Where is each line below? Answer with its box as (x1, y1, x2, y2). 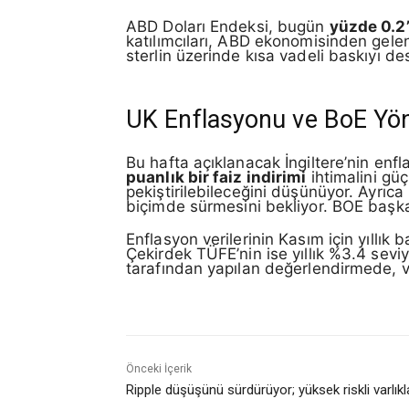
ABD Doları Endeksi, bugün (126, 16, 330, 36)
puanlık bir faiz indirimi (126, 168, 307, 186)
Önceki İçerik (126, 362, 192, 375)
